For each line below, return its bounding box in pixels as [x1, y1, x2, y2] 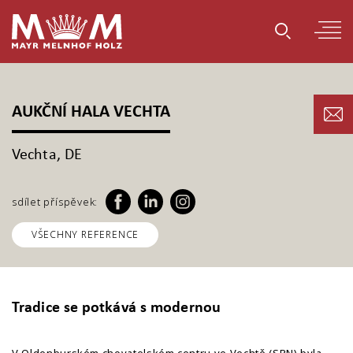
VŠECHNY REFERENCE [32, 228, 139, 241]
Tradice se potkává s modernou [12, 300, 221, 316]
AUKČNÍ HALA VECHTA [12, 103, 170, 121]
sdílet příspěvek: [12, 195, 98, 209]
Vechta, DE [12, 147, 82, 163]
